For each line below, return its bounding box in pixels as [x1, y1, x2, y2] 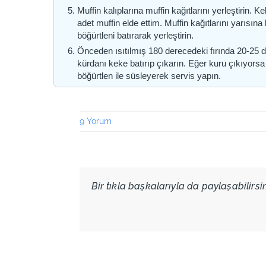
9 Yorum [80, 116, 112, 126]
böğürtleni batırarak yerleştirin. [77, 30, 194, 40]
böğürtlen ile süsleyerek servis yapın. [77, 70, 221, 81]
